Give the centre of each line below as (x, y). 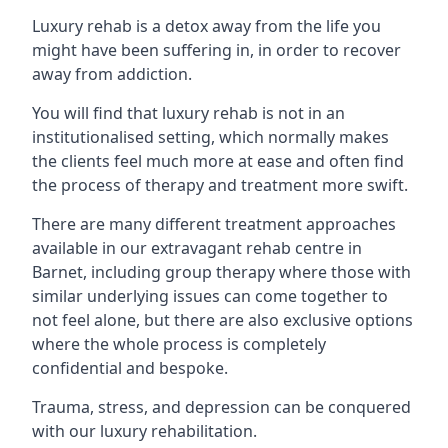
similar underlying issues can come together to (210, 295)
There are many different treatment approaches (214, 223)
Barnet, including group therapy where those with (221, 271)
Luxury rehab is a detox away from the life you (206, 25)
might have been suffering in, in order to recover (216, 49)
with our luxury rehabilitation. (144, 430)
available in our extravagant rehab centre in (197, 247)
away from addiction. (112, 73)
